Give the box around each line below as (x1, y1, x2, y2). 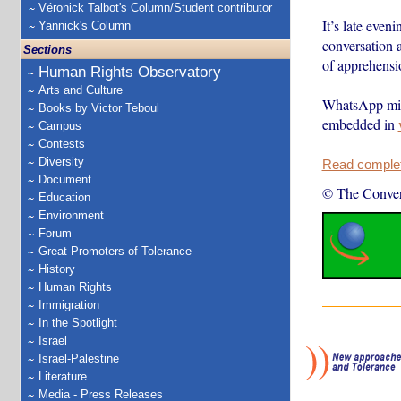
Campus (38, 119, 81, 132)
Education (38, 191, 90, 204)
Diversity (38, 155, 84, 168)
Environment (38, 209, 104, 222)
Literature (38, 370, 87, 383)
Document (38, 173, 91, 186)
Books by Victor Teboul (38, 101, 159, 115)
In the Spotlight (38, 316, 117, 329)
